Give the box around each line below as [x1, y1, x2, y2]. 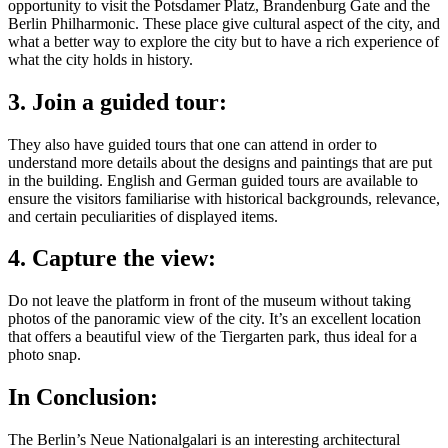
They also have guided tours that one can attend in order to [8, 135, 377, 153]
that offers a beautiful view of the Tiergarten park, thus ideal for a [8, 328, 417, 346]
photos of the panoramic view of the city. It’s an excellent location [8, 310, 421, 328]
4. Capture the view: [8, 245, 216, 272]
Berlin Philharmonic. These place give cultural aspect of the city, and [8, 14, 440, 32]
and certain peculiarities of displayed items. [8, 207, 278, 225]
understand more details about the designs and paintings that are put [8, 153, 432, 171]
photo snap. [8, 346, 81, 364]
